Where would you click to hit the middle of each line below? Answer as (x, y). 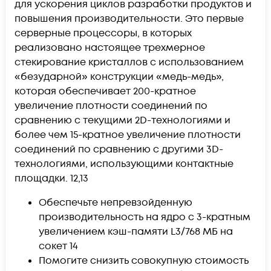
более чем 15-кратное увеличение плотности (128, 135)
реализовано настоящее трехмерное (110, 47)
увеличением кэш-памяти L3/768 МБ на (136, 231)
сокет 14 (58, 246)
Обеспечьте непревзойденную (116, 202)
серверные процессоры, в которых (103, 33)
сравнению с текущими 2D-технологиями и (122, 120)
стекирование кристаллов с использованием (129, 62)
